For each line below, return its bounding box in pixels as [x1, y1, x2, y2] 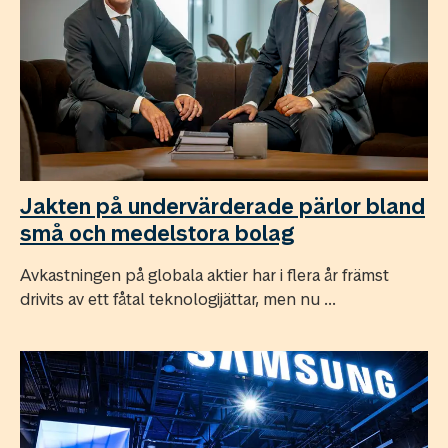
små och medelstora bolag [20, 218, 294, 247]
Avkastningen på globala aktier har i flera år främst [20, 263, 389, 286]
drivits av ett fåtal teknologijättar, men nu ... [20, 287, 336, 310]
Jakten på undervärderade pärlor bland [20, 191, 425, 220]
